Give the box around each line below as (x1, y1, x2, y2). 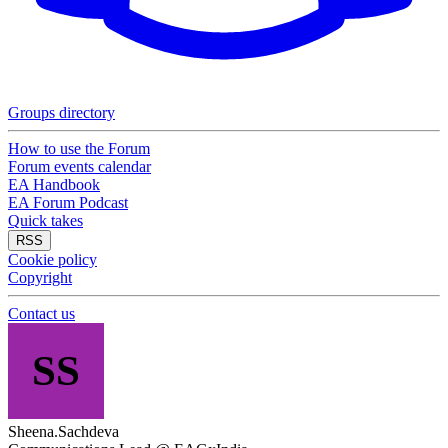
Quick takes (8, 212, 83, 229)
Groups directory (8, 104, 115, 121)
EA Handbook (8, 176, 100, 193)
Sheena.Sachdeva (8, 423, 119, 440)
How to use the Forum (8, 140, 150, 157)
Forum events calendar (8, 158, 151, 175)
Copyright (8, 269, 72, 286)
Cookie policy (8, 251, 97, 268)
